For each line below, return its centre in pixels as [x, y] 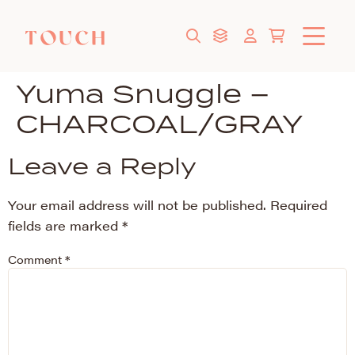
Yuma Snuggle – [143, 93]
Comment [36, 260]
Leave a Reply [102, 166]
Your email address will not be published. [137, 205]
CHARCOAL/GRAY [159, 123]
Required [299, 205]
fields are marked [65, 225]
